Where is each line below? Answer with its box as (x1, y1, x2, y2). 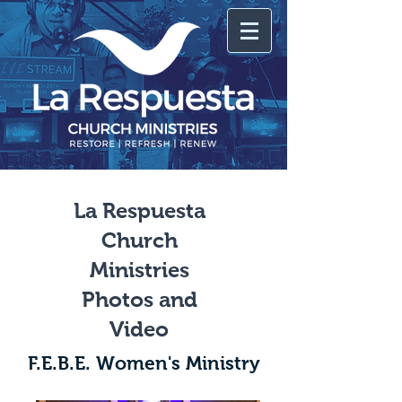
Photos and (81, 287, 197, 311)
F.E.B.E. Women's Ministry (27, 353, 260, 373)
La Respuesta (73, 198, 205, 223)
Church (100, 228, 178, 252)
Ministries (89, 258, 189, 282)
